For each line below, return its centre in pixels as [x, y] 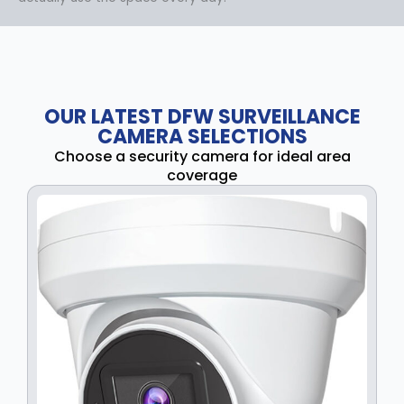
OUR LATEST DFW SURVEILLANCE [202, 116]
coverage [202, 175]
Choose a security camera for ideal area [202, 156]
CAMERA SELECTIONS [202, 136]
